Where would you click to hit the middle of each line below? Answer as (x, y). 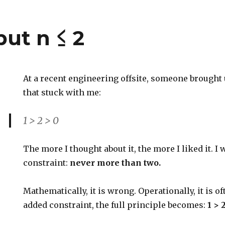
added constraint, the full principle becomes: (116, 205)
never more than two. (116, 163)
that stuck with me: (62, 92)
